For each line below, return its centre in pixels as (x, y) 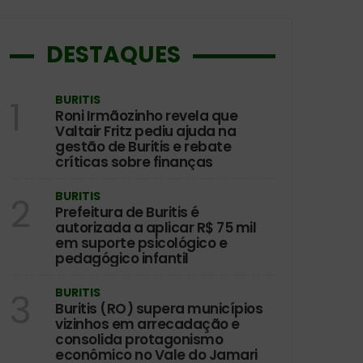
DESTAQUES (113, 54)
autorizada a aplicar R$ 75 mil (156, 227)
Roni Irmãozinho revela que (146, 115)
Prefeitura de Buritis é (127, 212)
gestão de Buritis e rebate (143, 146)
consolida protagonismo (139, 339)
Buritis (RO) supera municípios (159, 308)
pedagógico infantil (122, 258)
